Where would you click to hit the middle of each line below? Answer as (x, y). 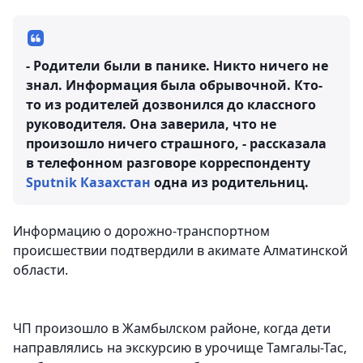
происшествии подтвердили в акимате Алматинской (180, 251)
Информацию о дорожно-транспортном (141, 231)
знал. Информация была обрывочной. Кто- (174, 85)
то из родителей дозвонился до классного (171, 105)
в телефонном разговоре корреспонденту (168, 163)
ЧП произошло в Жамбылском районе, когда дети (172, 329)
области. (41, 270)
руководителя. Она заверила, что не (151, 124)
